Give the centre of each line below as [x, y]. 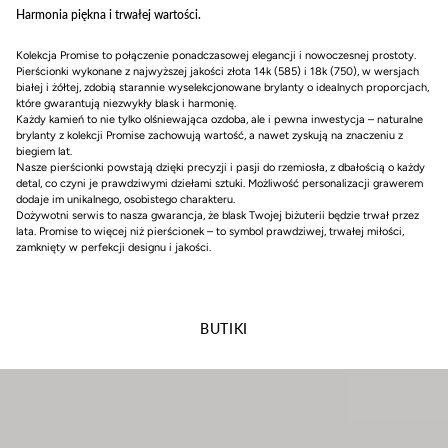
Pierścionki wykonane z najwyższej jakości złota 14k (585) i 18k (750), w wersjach [217, 71]
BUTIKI [224, 328]
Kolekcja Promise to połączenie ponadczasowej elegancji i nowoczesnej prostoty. [216, 55]
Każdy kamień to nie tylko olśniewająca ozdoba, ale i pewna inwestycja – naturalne [219, 119]
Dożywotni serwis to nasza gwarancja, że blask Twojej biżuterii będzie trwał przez [217, 215]
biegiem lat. [44, 151]
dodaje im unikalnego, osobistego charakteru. [125, 199]
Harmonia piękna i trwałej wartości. [108, 14]
